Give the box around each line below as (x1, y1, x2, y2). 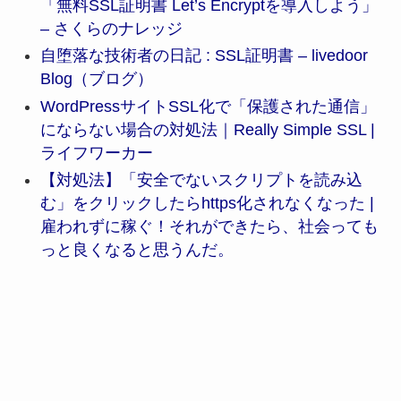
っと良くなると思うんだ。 (39, 241, 234, 260)
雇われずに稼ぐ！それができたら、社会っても (39, 218, 379, 236)
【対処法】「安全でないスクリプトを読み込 (39, 171, 363, 190)
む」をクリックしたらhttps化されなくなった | (39, 194, 374, 213)
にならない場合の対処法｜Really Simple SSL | (39, 120, 375, 139)
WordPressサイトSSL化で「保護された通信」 (39, 97, 376, 115)
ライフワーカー (39, 143, 153, 162)
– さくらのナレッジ (39, 19, 183, 38)
